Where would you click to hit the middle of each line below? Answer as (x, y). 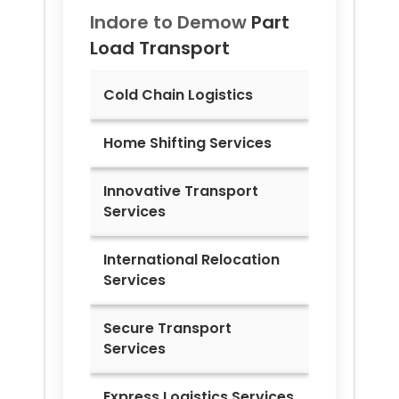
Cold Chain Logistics (178, 94)
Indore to (134, 22)
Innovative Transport (181, 191)
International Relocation (191, 259)
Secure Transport (167, 328)
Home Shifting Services (187, 142)
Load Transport (160, 48)
